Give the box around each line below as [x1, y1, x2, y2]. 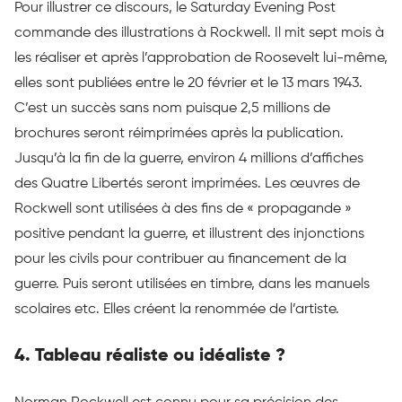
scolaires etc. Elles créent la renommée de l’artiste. [14, 301, 339, 317]
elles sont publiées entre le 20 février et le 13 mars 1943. [14, 75, 363, 91]
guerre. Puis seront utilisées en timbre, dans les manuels [14, 276, 370, 292]
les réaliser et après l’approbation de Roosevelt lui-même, [14, 50, 388, 66]
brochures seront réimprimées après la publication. [14, 126, 344, 141]
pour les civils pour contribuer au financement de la [14, 251, 346, 267]
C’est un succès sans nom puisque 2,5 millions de [14, 100, 330, 116]
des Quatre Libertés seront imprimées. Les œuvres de [14, 176, 360, 191]
